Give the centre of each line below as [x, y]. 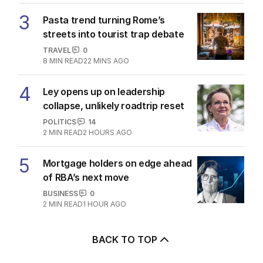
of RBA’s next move [86, 177]
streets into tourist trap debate [113, 34]
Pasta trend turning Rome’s [104, 20]
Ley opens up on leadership [104, 91]
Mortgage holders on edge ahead [117, 163]
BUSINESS [60, 193]
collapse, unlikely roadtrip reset [113, 105]
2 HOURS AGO [107, 132]
